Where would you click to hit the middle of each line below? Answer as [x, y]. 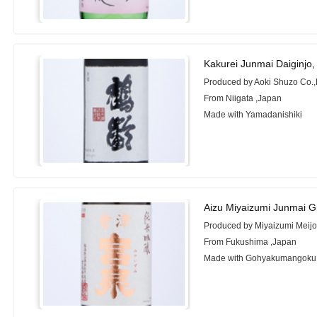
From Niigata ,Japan [243, 98]
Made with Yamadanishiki [253, 114]
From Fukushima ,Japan [250, 242]
